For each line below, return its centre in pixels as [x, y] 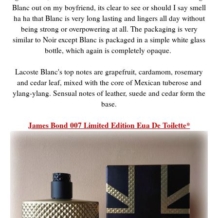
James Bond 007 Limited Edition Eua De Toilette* [109, 125]
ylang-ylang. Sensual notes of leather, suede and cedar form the [109, 93]
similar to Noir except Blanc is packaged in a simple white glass [109, 39]
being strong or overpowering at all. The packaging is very [109, 28]
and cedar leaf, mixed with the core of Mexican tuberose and [109, 82]
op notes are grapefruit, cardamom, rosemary [135, 71]
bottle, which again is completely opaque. [109, 50]
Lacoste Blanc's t [41, 71]
